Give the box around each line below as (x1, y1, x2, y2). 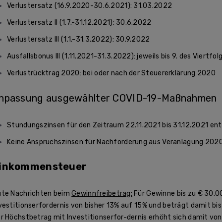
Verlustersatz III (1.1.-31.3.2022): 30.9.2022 (7, 35, 150, 44)
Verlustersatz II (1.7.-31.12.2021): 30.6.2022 (7, 18, 152, 27)
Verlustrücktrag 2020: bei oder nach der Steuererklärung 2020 (7, 69, 216, 78)
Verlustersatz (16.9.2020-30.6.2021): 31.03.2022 (7, 1, 172, 10)
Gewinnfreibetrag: (71, 189, 132, 198)
